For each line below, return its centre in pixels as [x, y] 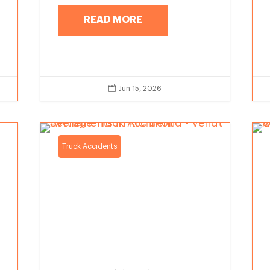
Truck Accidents [89, 147]
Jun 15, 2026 [140, 89]
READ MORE [113, 20]
